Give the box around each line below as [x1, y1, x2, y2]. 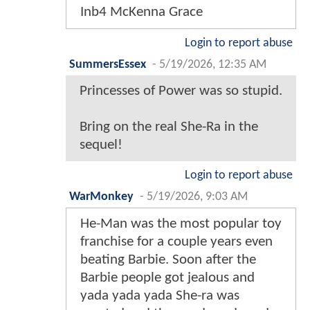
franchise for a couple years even [80, 234, 273, 249]
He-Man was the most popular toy [80, 216, 282, 231]
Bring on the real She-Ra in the [80, 119, 258, 134]
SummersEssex [69, 58, 146, 71]
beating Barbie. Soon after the [80, 252, 256, 267]
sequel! [80, 137, 122, 152]
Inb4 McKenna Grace [80, 4, 203, 19]
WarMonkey [69, 190, 134, 203]
